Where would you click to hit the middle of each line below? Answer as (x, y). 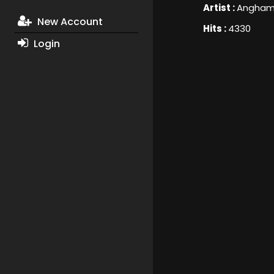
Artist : (220, 8)
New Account (68, 22)
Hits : (215, 29)
